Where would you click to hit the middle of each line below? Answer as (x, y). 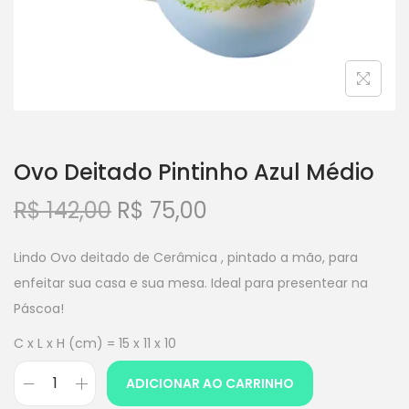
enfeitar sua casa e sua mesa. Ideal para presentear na (191, 283)
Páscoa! (39, 309)
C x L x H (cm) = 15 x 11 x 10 (95, 343)
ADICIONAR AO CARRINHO (210, 383)
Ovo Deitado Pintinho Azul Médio (194, 172)
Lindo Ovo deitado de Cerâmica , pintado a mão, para (186, 257)
